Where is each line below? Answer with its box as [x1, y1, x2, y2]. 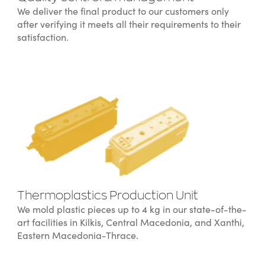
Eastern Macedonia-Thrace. [17, 231, 138, 242]
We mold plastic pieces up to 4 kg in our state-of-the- [17, 205, 247, 216]
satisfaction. [17, 32, 69, 43]
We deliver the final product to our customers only [17, 6, 229, 17]
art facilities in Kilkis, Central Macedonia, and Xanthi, [17, 218, 244, 229]
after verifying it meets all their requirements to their [17, 19, 241, 30]
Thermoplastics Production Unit [17, 190, 198, 203]
